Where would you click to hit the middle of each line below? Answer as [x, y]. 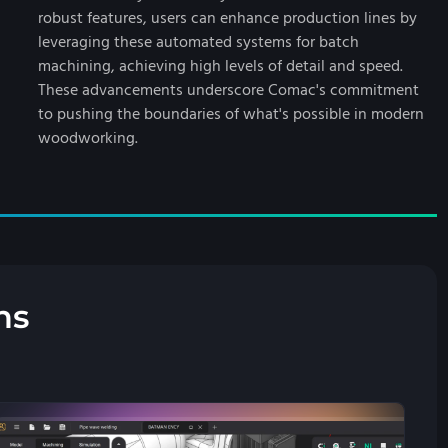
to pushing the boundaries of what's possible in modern [231, 114]
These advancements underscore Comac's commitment [228, 90]
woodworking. [88, 138]
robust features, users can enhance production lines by [227, 18]
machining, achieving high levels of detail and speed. [220, 66]
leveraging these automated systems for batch [198, 42]
